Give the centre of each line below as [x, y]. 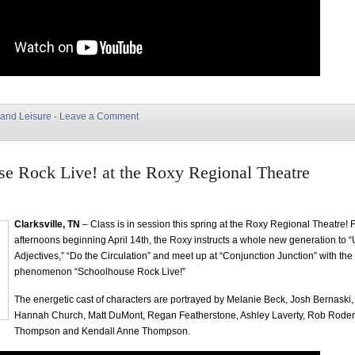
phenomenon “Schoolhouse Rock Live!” [100, 272]
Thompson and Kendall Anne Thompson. [102, 331]
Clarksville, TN [47, 224]
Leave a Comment [99, 116]
